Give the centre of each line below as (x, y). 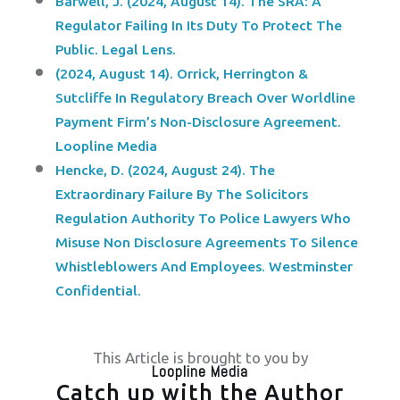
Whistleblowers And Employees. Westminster (204, 267)
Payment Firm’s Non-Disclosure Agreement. (199, 122)
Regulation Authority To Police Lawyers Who (204, 219)
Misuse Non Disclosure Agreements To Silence (207, 243)
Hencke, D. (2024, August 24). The (166, 171)
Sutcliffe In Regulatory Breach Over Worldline (206, 98)
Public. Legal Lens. (116, 50)
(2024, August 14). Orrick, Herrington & (182, 74)
